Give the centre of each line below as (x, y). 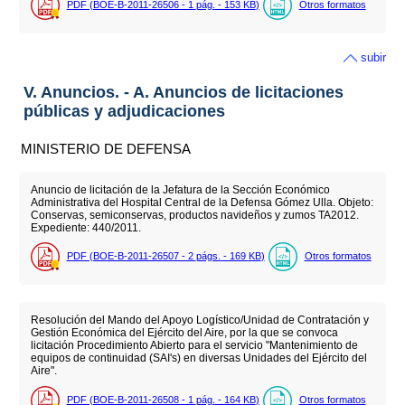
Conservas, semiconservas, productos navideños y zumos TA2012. (194, 215)
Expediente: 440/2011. (85, 228)
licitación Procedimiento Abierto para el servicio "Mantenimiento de (194, 346)
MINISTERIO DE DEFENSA (106, 149)
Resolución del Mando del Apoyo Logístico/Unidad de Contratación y (199, 320)
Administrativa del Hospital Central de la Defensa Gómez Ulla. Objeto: (202, 202)
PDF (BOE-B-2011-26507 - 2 (131, 256)
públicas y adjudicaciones (124, 112)
